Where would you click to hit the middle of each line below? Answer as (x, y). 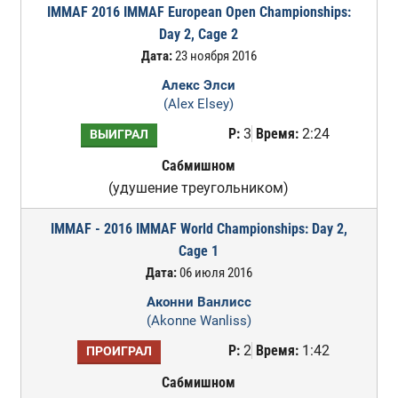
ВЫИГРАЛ (119, 135)
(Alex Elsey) (199, 104)
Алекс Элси (199, 85)
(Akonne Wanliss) (199, 321)
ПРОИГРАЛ (119, 351)
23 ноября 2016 (214, 56)
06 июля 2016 (214, 273)
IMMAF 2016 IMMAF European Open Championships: (199, 12)
